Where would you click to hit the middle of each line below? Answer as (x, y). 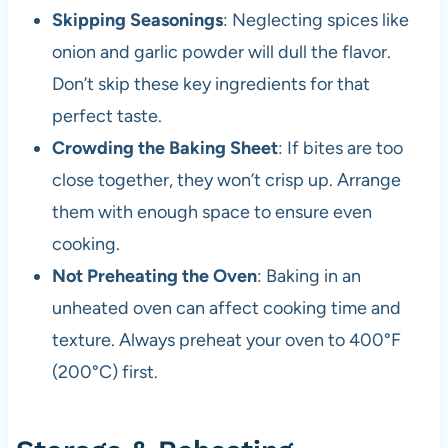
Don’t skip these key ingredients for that (210, 84)
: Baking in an (308, 276)
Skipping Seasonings (137, 20)
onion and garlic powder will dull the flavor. (221, 52)
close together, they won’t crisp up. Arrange (226, 180)
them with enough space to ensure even (211, 212)
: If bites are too (340, 148)
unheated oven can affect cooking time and (226, 308)
